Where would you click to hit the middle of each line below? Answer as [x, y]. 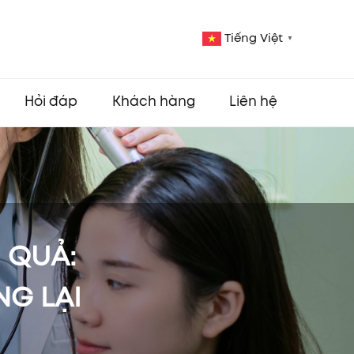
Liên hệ [253, 102]
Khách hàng [153, 102]
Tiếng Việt [254, 39]
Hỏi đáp [51, 102]
